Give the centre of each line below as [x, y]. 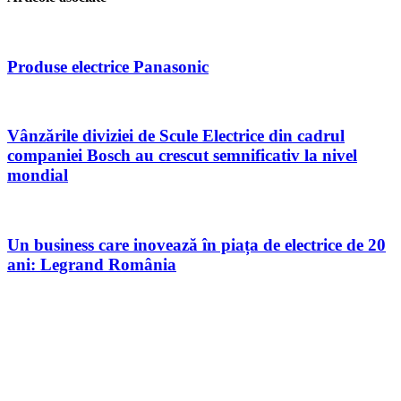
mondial [38, 175]
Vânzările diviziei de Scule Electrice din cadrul [176, 136]
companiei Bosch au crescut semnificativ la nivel [182, 156]
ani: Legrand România [92, 264]
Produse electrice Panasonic [108, 66]
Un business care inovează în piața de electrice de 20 [196, 244]
